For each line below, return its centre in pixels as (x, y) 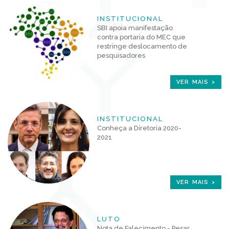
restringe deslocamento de (142, 46)
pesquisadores (121, 55)
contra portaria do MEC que (141, 37)
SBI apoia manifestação (135, 28)
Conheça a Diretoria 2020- (139, 128)
